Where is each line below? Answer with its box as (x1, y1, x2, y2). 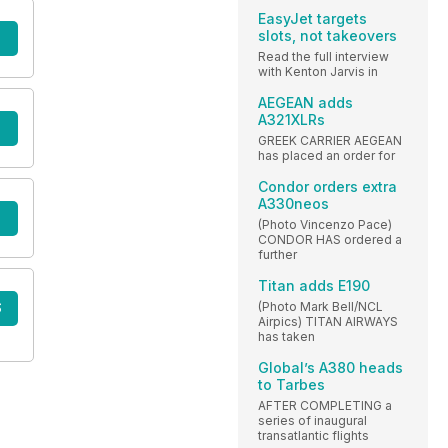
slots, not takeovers (258, 26, 397, 44)
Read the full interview (258, 48, 389, 64)
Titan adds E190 (258, 276, 370, 294)
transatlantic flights (258, 427, 369, 443)
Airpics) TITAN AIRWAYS (258, 313, 398, 329)
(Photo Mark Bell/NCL (258, 298, 383, 314)
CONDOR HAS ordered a (258, 231, 402, 247)
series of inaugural (258, 412, 367, 428)
